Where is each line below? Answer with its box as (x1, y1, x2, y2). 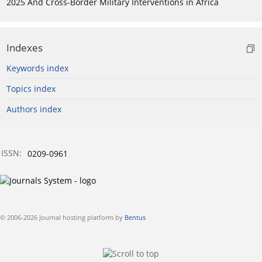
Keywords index (6, 63, 68, 74)
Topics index (6, 83, 56, 95)
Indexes (6, 41, 43, 55)
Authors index (6, 104, 61, 115)
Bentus (125, 213, 146, 222)
